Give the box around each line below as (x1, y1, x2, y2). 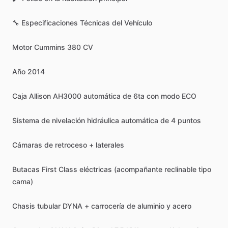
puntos (178, 116, 201, 125)
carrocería (91, 202, 125, 210)
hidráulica (87, 116, 119, 125)
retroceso (55, 140, 87, 149)
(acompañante (114, 165, 162, 174)
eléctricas (79, 165, 112, 174)
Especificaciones (21, 18, 78, 27)
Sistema (12, 116, 39, 125)
